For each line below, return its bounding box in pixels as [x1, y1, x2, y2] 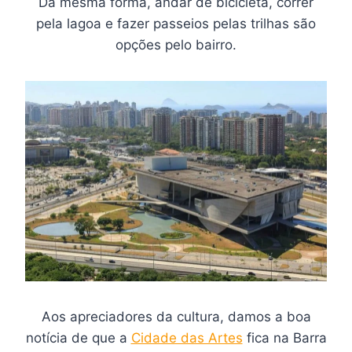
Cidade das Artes [130, 330, 243, 346]
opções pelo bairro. [115, 36, 236, 53]
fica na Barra [242, 330, 327, 346]
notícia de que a [25, 330, 131, 346]
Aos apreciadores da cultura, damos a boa [41, 309, 311, 325]
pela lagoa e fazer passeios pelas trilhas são [36, 15, 316, 31]
